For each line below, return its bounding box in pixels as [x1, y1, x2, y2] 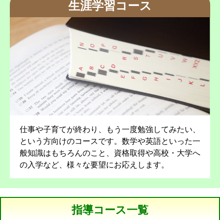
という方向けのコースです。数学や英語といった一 [20, 136, 200, 146]
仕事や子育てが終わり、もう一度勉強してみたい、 [20, 124, 200, 134]
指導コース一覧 [72, 203, 148, 216]
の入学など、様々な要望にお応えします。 [20, 159, 169, 169]
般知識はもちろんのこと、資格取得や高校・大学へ [20, 147, 200, 158]
